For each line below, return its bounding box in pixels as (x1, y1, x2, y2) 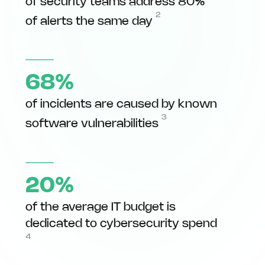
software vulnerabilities (25, 118, 161, 130)
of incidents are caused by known (25, 99, 217, 111)
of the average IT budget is (25, 201, 176, 213)
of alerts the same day (25, 15, 156, 27)
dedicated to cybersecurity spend (25, 218, 217, 230)
